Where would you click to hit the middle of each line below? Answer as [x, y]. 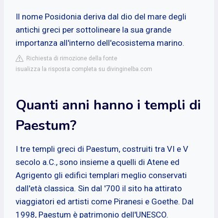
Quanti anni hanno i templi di [108, 105]
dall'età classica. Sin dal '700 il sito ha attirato [99, 188]
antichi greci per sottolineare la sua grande [93, 29]
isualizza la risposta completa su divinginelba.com [84, 69]
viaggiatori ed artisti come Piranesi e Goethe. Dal [105, 201]
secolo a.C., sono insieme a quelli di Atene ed [98, 162]
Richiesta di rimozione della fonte [70, 58]
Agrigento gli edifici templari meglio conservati [101, 175]
